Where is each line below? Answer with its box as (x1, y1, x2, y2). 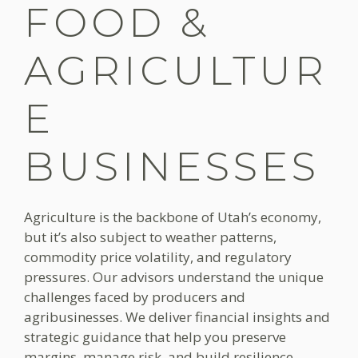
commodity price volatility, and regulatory (24, 248, 292, 266)
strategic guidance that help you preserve (24, 328, 286, 346)
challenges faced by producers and (24, 288, 245, 306)
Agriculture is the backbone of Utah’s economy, (24, 208, 321, 226)
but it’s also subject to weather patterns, (24, 228, 276, 246)
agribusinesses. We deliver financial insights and (24, 308, 330, 326)
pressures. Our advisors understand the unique (24, 268, 324, 286)
